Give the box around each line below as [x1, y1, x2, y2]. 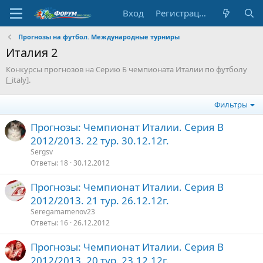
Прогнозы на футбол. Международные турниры [18, 32, 180, 41]
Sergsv [31, 147, 53, 157]
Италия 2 [6, 45, 58, 60]
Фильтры [214, 99, 248, 110]
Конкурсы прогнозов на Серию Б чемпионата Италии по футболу [6, 64, 247, 75]
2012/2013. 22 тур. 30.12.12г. [31, 134, 169, 147]
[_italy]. [6, 75, 31, 85]
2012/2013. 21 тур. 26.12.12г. [31, 194, 169, 207]
